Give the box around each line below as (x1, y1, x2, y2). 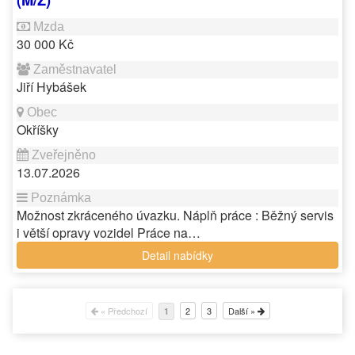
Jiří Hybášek (17, 78, 86, 96)
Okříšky (17, 120, 59, 139)
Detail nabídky (142, 247, 213, 263)
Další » (227, 304, 258, 317)
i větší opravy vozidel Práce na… (17, 223, 200, 242)
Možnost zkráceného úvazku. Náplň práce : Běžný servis (17, 206, 334, 224)
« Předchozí (97, 304, 147, 317)
